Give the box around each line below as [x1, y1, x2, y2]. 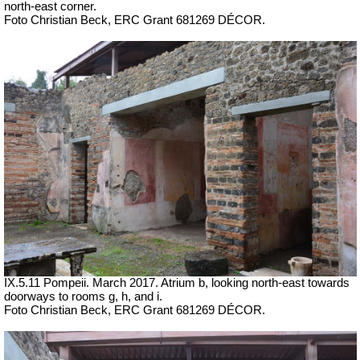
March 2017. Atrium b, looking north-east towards [92, 276, 350, 289]
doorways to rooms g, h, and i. [4, 289, 162, 303]
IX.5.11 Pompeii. [4, 276, 92, 289]
